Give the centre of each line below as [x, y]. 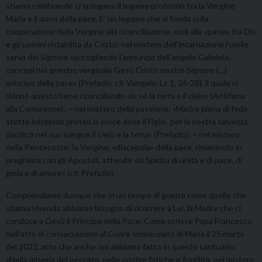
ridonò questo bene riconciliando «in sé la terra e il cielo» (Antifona [125, 95]
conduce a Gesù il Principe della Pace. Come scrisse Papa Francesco [129, 220]
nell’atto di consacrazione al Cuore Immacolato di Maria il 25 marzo [125, 233]
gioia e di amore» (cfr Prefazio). [61, 173]
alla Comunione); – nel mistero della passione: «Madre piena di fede [127, 108]
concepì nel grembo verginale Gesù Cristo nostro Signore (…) [116, 70]
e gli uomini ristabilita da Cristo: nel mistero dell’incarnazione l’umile [127, 44]
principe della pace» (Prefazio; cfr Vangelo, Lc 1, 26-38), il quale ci [122, 82]
